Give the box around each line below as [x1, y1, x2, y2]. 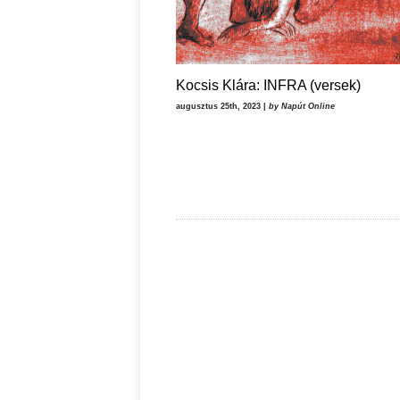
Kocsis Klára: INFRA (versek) [176, 78, 361, 93]
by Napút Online [269, 102, 335, 111]
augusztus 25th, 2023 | [176, 102, 269, 111]
